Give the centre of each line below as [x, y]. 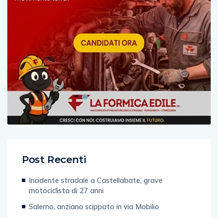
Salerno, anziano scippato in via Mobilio [94, 206]
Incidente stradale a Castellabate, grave [96, 180]
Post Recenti [54, 159]
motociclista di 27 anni [66, 190]
